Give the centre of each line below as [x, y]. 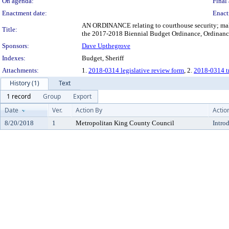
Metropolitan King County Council [125, 123]
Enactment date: [25, 13]
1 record [19, 96]
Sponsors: [16, 46]
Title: [10, 29]
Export [82, 96]
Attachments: [20, 70]
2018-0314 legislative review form [136, 70]
